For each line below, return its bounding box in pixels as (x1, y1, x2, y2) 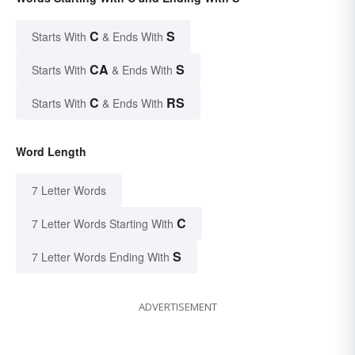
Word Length (16, 143, 86, 159)
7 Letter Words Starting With (32, 215, 174, 231)
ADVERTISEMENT (138, 299, 217, 314)
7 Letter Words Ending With (32, 248, 170, 265)
